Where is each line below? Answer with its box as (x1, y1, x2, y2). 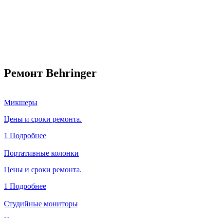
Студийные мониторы (4, 199, 78, 208)
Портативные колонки (4, 148, 79, 157)
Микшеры (4, 98, 37, 107)
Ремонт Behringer (4, 66, 97, 79)
